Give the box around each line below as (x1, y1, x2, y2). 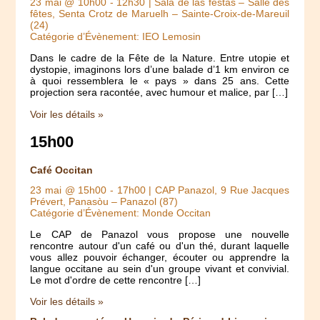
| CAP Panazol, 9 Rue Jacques (145, 184, 290, 196)
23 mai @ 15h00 (30, 184, 107, 196)
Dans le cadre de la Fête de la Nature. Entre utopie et (30, 52, 290, 64)
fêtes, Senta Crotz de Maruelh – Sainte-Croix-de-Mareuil (30, 7, 290, 19)
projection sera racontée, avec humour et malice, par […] (30, 86, 289, 99)
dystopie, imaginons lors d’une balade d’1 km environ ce (30, 64, 290, 76)
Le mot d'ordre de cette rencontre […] (30, 274, 201, 286)
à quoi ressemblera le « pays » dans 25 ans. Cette (30, 75, 290, 87)
